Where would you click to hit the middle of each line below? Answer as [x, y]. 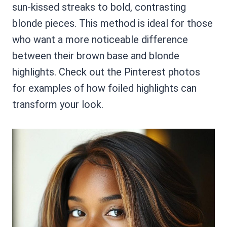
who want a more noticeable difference [100, 39]
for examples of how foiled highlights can [104, 88]
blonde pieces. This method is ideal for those [112, 23]
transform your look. [58, 104]
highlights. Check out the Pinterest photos [106, 72]
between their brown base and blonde [96, 55]
